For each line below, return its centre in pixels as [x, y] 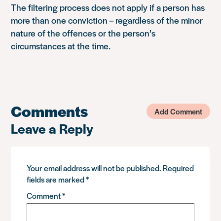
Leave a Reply [52, 128]
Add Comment [178, 111]
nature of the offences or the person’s [83, 33]
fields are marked [56, 179]
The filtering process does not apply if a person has [108, 7]
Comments [50, 111]
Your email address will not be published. [94, 168]
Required [179, 168]
